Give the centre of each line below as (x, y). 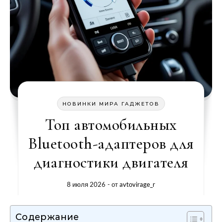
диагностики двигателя (111, 162)
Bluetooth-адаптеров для (111, 143)
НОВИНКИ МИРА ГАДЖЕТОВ (111, 104)
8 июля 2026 (86, 184)
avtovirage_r (137, 184)
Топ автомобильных (111, 125)
